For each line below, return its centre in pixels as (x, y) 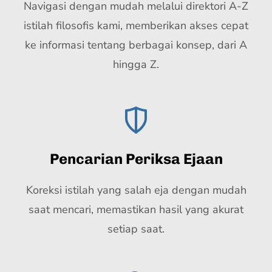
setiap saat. (136, 229)
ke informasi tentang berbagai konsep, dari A (136, 45)
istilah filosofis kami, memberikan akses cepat (136, 25)
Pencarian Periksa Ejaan (136, 159)
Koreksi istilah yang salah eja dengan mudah (136, 190)
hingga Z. (136, 64)
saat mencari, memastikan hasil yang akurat (136, 209)
